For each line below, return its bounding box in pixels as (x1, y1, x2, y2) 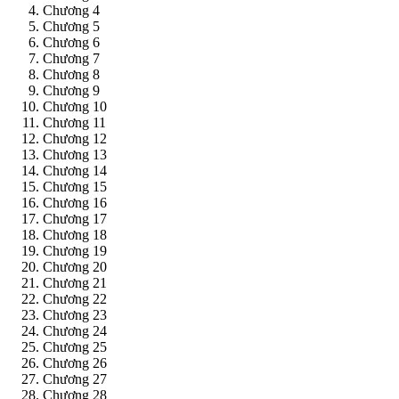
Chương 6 (43, 35, 100, 51)
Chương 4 (43, 3, 100, 19)
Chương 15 (43, 179, 107, 195)
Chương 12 (43, 131, 107, 147)
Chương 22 (43, 291, 107, 307)
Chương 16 (43, 195, 107, 211)
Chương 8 (43, 67, 100, 83)
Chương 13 (43, 147, 107, 163)
